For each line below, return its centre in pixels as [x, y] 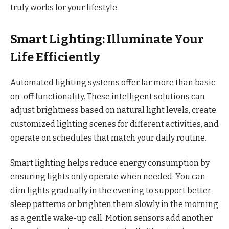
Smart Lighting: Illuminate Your [107, 39]
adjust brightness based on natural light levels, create [113, 110]
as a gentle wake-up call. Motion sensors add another [111, 218]
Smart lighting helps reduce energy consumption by [110, 163]
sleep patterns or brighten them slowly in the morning [114, 204]
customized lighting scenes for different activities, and [114, 124]
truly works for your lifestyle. [64, 7]
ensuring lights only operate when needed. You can [108, 177]
